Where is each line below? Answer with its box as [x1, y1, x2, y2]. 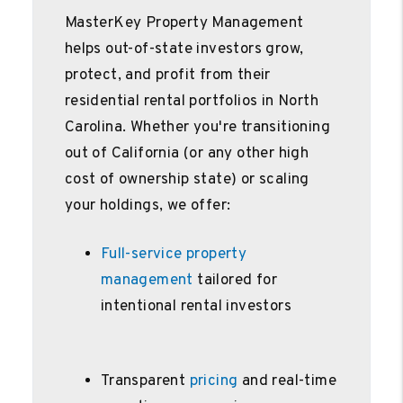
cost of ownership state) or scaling [64, 169, 309, 190]
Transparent [100, 371, 190, 391]
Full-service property [100, 244, 247, 264]
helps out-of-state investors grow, [64, 39, 304, 59]
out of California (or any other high [64, 143, 309, 164]
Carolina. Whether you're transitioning [64, 117, 331, 138]
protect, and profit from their [64, 65, 271, 85]
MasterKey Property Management [64, 13, 304, 33]
